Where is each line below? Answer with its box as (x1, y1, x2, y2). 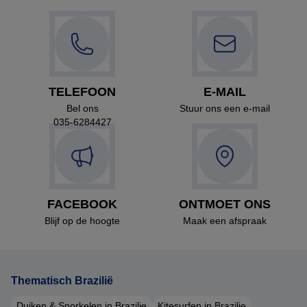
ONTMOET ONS (179, 197, 271, 212)
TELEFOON (49, 85, 116, 99)
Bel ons (66, 103, 99, 114)
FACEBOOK (47, 197, 117, 212)
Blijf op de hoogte (45, 215, 120, 227)
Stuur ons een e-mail (180, 103, 270, 114)
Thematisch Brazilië (11, 275, 113, 287)
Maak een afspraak (183, 215, 267, 227)
